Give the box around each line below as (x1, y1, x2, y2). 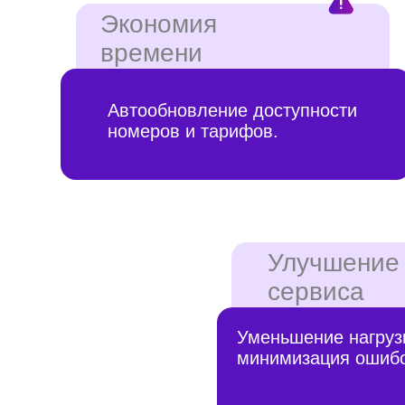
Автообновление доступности (95, 3, 319, 22)
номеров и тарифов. (95, 22, 249, 40)
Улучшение (238, 135, 357, 161)
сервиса (238, 161, 325, 186)
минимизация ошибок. (211, 224, 378, 242)
